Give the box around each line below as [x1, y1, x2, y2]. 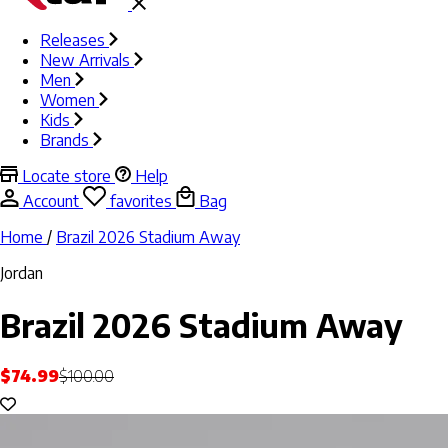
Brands [40, 130, 89, 151]
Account [23, 191, 83, 212]
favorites [110, 191, 176, 212]
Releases [40, 30, 105, 51]
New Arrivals [40, 50, 130, 71]
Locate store [18, 166, 115, 187]
